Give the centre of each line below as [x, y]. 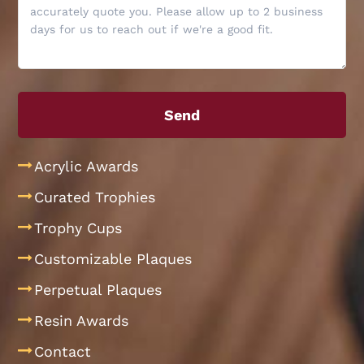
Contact [63, 352]
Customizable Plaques [113, 259]
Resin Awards [82, 321]
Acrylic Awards [87, 167]
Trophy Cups [78, 228]
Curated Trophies [95, 197]
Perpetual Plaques [98, 290]
